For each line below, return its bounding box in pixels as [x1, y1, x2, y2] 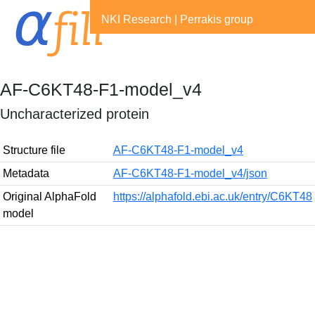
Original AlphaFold [3, 191, 96, 202]
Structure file [3, 144, 65, 156]
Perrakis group [180, 13, 253, 25]
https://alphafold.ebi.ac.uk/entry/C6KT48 [113, 191, 312, 202]
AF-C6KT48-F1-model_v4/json [113, 167, 267, 179]
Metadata [3, 167, 49, 179]
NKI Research [101, 13, 172, 25]
